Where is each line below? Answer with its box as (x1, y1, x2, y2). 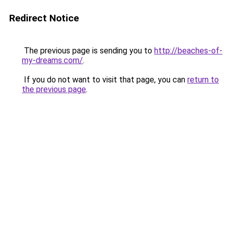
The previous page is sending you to (22, 46, 154, 55)
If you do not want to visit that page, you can (22, 75, 187, 84)
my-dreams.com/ (22, 55, 83, 65)
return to (187, 75, 219, 84)
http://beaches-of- (154, 46, 222, 55)
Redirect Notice (9, 12, 79, 24)
